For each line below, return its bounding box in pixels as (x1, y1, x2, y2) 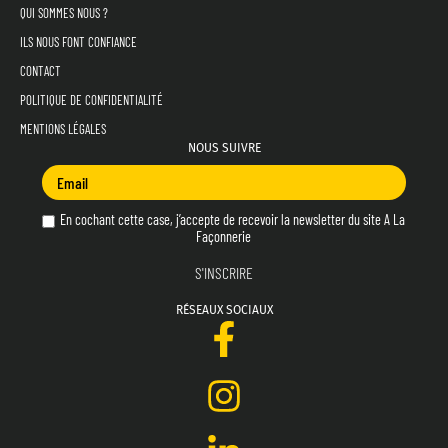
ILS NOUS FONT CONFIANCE (20, 34, 137, 51)
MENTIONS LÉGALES (20, 121, 106, 138)
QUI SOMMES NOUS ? (20, 5, 108, 22)
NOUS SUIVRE (187, 141, 261, 156)
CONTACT (20, 63, 61, 80)
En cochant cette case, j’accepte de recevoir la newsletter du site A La (57, 211, 406, 229)
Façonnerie (196, 228, 252, 246)
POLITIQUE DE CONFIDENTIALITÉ (20, 92, 163, 109)
